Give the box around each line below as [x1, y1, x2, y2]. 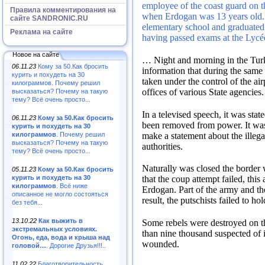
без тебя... [12, 198, 43, 206]
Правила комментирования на [10, 5, 116, 14]
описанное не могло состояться [12, 190, 108, 198]
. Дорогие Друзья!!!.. [46, 241, 106, 249]
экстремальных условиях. [12, 225, 97, 232]
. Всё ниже [56, 182, 88, 189]
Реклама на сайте [10, 27, 73, 36]
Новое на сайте [12, 50, 59, 58]
